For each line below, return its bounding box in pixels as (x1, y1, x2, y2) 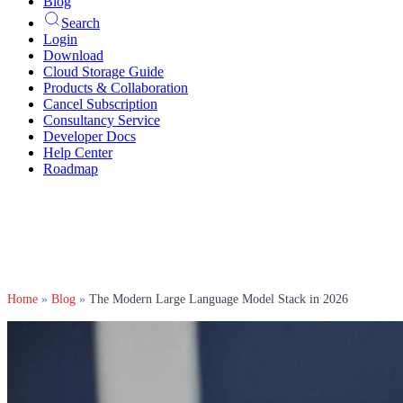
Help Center (43, 145, 112, 160)
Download (43, 48, 103, 63)
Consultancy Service (43, 112, 160, 128)
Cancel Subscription (43, 96, 157, 112)
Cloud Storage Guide (43, 64, 164, 79)
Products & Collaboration (43, 80, 188, 95)
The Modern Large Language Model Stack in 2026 (89, 292, 348, 306)
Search (61, 15, 100, 31)
